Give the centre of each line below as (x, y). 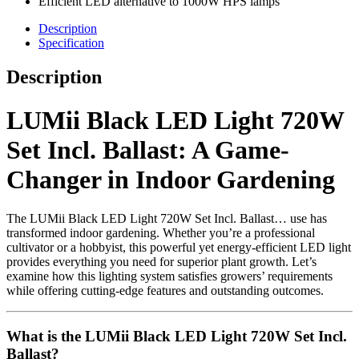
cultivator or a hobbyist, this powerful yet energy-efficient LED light (179, 248)
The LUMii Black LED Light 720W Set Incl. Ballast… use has (167, 219)
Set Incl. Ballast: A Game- (148, 149)
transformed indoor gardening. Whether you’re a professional (161, 233)
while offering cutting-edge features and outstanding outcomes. (165, 291)
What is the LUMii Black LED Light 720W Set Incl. (177, 336)
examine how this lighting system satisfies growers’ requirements (169, 276)
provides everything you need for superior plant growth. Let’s (161, 262)
